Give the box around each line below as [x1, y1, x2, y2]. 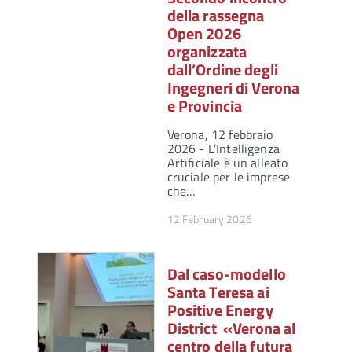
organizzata [167, 39, 247, 64]
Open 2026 [167, 21, 241, 46]
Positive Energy [167, 298, 273, 323]
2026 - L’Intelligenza [167, 139, 280, 159]
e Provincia [167, 93, 243, 119]
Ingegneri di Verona [167, 75, 300, 101]
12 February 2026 [167, 211, 252, 228]
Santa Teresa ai [167, 280, 269, 305]
